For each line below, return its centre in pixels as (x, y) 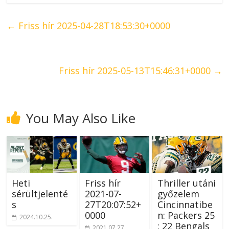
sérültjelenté (40, 194)
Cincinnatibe (185, 205)
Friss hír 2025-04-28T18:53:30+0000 (93, 26)
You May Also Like (81, 118)
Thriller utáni (186, 183)
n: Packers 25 (186, 215)
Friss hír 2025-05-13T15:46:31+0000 (136, 71)
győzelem (178, 194)
